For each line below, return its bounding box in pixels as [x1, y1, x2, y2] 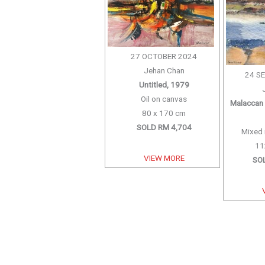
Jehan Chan [143, 65, 185, 75]
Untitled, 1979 [138, 79, 189, 89]
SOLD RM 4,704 [136, 122, 192, 132]
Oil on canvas [141, 93, 188, 104]
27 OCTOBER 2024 [131, 51, 198, 61]
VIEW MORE [143, 153, 185, 163]
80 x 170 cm [142, 108, 186, 118]
